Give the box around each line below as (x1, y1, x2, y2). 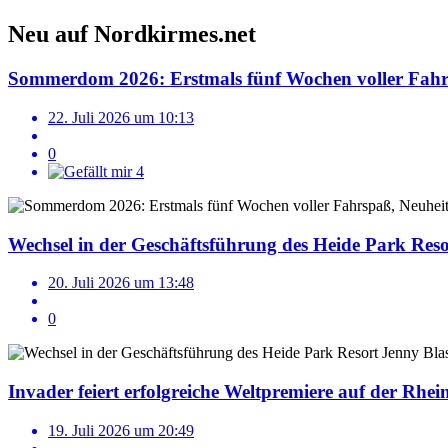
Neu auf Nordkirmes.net (8, 21, 256, 48)
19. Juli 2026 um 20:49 (48, 421, 194, 439)
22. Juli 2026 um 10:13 (48, 108, 194, 126)
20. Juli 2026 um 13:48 (48, 274, 194, 292)
